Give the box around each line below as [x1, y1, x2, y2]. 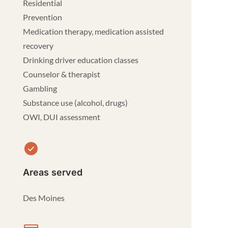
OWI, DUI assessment [23, 112, 101, 122]
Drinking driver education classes [23, 55, 139, 65]
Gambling [23, 83, 58, 93]
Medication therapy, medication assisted [23, 26, 164, 36]
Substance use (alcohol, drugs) [23, 98, 128, 107]
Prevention [23, 12, 63, 22]
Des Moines [23, 193, 65, 203]
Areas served [23, 167, 83, 178]
